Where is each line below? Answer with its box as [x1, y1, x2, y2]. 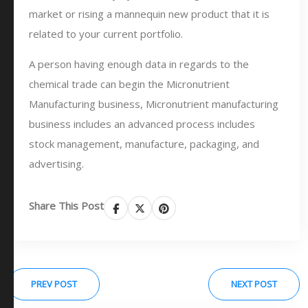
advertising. [29, 157, 84, 170]
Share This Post [29, 199, 104, 212]
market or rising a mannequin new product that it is [29, 7, 269, 21]
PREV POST [31, 278, 77, 290]
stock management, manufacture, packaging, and [29, 137, 259, 151]
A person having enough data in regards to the [29, 57, 249, 71]
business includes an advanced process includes [29, 117, 255, 131]
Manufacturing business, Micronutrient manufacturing [29, 97, 278, 111]
